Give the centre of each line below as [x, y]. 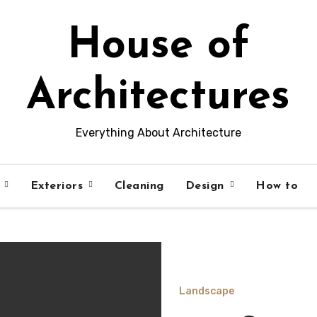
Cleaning [139, 186]
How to [277, 186]
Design [207, 186]
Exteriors [58, 186]
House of [158, 47]
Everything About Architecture [158, 133]
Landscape [207, 291]
